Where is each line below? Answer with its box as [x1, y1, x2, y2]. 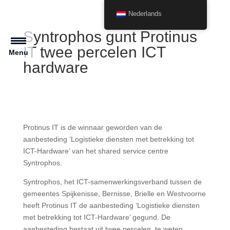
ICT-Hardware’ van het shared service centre [23, 147, 168, 155]
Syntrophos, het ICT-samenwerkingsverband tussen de [23, 178, 202, 186]
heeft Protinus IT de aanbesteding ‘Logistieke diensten [23, 201, 200, 209]
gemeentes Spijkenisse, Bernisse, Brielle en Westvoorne [23, 189, 206, 198]
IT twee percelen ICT [23, 44, 165, 61]
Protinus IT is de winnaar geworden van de [23, 123, 162, 131]
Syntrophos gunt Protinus [23, 28, 197, 45]
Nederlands [128, 10, 162, 17]
